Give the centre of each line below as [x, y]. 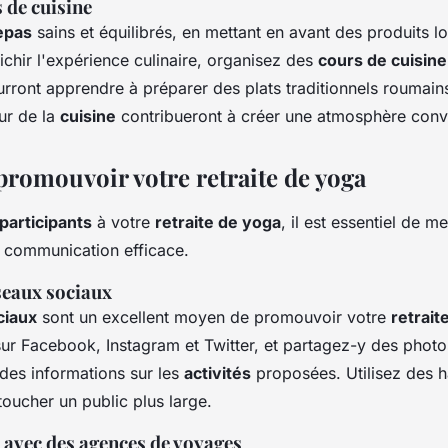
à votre [123, 221]
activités [217, 372]
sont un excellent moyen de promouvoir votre [214, 316]
